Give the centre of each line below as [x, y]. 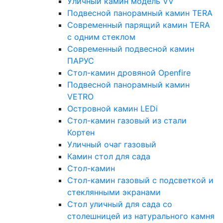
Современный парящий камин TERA [139, 25]
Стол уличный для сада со [120, 204]
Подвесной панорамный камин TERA [140, 13]
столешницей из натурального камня [141, 216]
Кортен [81, 133]
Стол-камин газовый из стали [127, 121]
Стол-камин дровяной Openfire [129, 73]
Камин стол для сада [109, 157]
